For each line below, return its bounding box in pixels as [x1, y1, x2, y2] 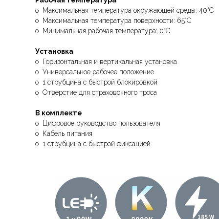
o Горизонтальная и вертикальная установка [35, 58, 177, 66]
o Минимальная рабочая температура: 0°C [35, 27, 170, 35]
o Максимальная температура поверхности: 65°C [35, 17, 191, 24]
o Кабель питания [35, 130, 92, 137]
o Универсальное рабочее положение [35, 68, 154, 76]
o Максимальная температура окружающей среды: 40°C [35, 6, 214, 14]
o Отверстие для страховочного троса [35, 88, 157, 96]
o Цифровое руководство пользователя [35, 119, 160, 127]
